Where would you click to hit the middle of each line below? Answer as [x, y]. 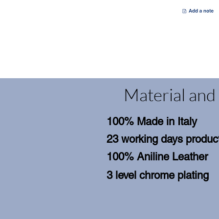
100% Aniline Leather [157, 157]
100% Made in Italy [152, 122]
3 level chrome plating [158, 175]
